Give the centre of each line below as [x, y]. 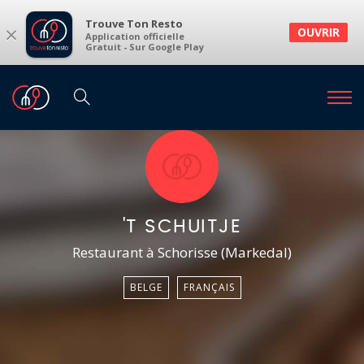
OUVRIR [318, 32]
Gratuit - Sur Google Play [145, 47]
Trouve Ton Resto [134, 24]
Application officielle [135, 37]
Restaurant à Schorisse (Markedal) [182, 252]
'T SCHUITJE [182, 227]
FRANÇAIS [209, 287]
